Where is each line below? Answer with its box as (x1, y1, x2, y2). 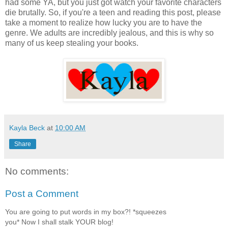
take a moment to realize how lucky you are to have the (5, 18, 202, 27)
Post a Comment (5, 188, 78, 199)
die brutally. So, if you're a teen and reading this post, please (5, 8, 221, 17)
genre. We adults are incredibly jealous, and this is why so (5, 28, 214, 38)
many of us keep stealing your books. (5, 39, 138, 48)
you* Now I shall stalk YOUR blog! (5, 218, 113, 226)
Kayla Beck (9, 124, 45, 132)
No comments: (5, 166, 69, 177)
